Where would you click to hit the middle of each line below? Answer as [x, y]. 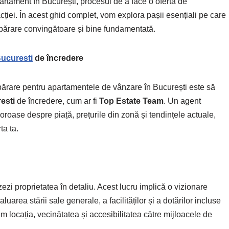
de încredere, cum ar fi [57, 101]
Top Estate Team [131, 101]
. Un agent [182, 101]
